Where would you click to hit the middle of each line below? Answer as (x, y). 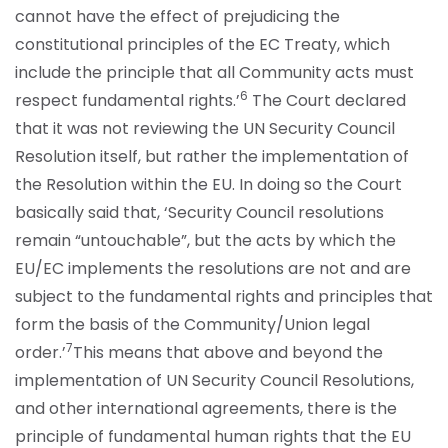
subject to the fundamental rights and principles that (224, 297)
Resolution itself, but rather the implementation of (212, 157)
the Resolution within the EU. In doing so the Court (208, 185)
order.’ (40, 353)
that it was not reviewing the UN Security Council (205, 129)
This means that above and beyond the (228, 353)
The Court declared (327, 101)
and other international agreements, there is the (206, 409)
